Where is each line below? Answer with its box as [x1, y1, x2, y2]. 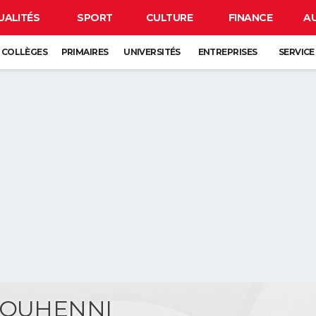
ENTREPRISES [197, 47, 257, 57]
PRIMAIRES [61, 47, 109, 57]
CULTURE [145, 11, 193, 24]
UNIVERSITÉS [123, 47, 181, 57]
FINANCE [228, 11, 273, 24]
